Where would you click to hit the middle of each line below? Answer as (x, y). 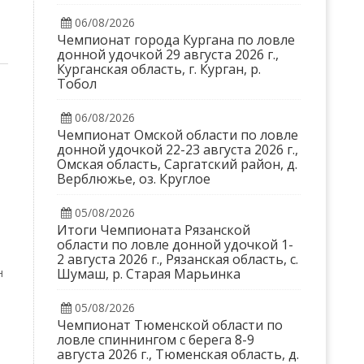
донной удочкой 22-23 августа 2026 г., (177, 149)
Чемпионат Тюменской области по (169, 325)
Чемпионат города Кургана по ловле (175, 40)
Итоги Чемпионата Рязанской (153, 230)
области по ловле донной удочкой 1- (175, 245)
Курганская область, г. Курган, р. (158, 69)
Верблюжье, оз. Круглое (133, 179)
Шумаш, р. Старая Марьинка (148, 274)
